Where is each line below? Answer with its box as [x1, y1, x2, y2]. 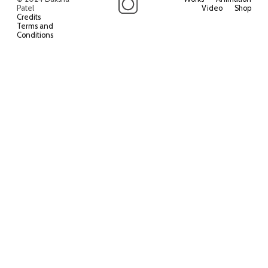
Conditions [16, 30, 53, 39]
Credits [16, 12, 41, 22]
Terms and [16, 21, 53, 31]
